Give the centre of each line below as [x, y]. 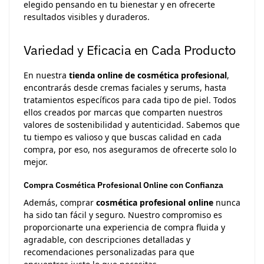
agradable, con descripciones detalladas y [107, 239]
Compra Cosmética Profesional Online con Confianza [123, 185]
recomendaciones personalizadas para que [109, 252]
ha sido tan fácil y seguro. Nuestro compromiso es [123, 214]
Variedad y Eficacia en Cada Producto [130, 49]
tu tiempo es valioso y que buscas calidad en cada [123, 137]
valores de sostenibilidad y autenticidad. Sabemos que [132, 124]
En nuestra [46, 75]
